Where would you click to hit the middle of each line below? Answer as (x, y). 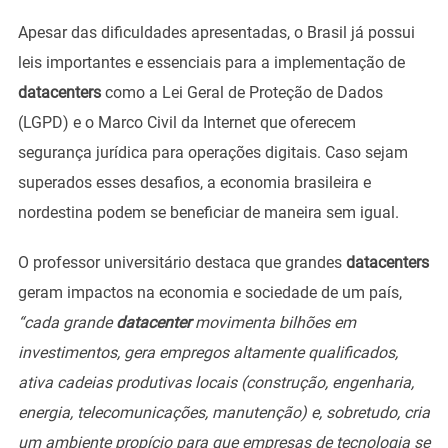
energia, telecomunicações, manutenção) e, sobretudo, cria (223, 412)
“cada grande (66, 322)
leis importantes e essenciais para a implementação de (211, 62)
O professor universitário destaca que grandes (181, 262)
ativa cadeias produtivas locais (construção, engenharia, (215, 382)
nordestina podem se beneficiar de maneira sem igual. (210, 212)
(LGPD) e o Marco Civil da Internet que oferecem (186, 122)
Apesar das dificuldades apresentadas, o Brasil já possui (216, 32)
